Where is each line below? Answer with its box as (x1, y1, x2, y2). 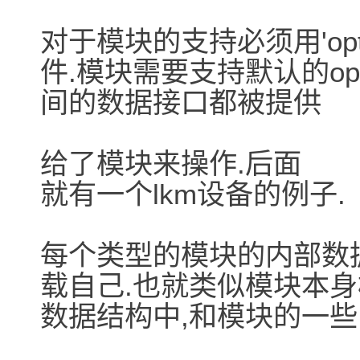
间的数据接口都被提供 (40, 87, 321, 119)
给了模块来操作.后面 (40, 148, 301, 180)
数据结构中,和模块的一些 (40, 301, 358, 333)
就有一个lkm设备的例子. (40, 178, 346, 211)
